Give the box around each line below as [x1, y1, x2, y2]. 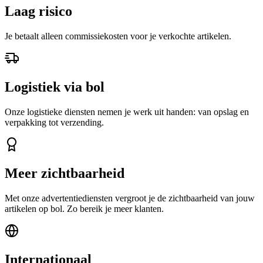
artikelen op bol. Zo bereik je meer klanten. [5, 203, 164, 214]
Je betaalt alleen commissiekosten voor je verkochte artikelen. [5, 31, 231, 42]
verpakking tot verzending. [5, 117, 104, 128]
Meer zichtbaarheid [5, 166, 124, 181]
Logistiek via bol [5, 79, 104, 95]
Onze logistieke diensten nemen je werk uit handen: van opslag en [5, 107, 249, 117]
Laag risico [5, 4, 72, 19]
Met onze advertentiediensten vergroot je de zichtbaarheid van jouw [5, 193, 255, 203]
